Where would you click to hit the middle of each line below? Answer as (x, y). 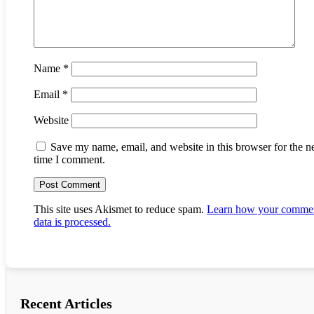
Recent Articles (66, 303)
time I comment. (69, 159)
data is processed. (72, 221)
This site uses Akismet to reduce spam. (120, 209)
